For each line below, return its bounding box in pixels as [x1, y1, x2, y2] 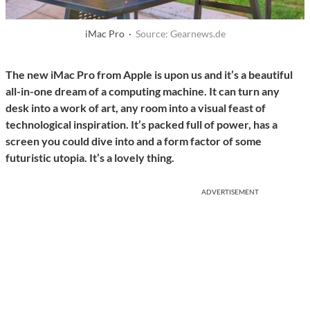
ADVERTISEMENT [201, 188, 259, 197]
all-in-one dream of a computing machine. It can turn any [6, 84, 280, 98]
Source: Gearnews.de [135, 28, 226, 40]
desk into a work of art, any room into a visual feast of [6, 101, 266, 115]
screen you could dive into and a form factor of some [6, 134, 262, 148]
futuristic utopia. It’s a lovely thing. [6, 151, 174, 165]
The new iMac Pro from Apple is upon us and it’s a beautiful [6, 68, 293, 82]
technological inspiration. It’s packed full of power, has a [6, 118, 277, 131]
